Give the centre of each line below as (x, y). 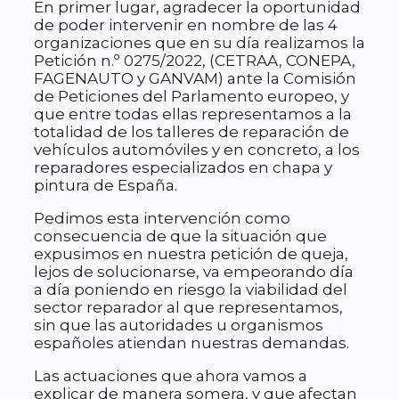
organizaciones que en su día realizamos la (199, 43)
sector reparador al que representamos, (188, 308)
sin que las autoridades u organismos (179, 326)
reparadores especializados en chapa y (183, 168)
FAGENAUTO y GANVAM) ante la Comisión (195, 79)
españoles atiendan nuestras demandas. (191, 343)
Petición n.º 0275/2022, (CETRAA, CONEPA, (195, 61)
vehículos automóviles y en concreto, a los (197, 150)
